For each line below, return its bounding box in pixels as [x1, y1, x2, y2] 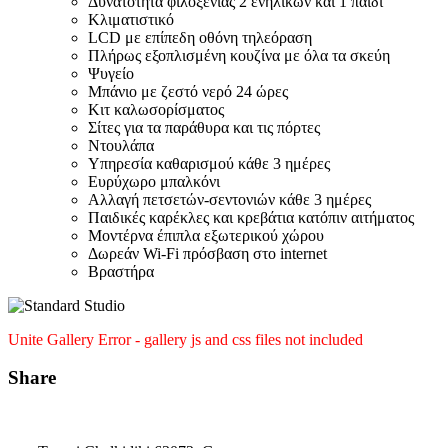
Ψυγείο [88, 64, 134, 82]
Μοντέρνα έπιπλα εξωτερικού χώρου [88, 226, 324, 244]
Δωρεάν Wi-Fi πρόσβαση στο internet [88, 244, 327, 262]
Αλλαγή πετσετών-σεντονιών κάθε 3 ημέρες [88, 190, 371, 208]
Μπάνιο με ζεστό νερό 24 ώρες [88, 82, 288, 100]
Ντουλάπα [88, 136, 154, 154]
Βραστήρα [88, 262, 154, 280]
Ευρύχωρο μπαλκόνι [88, 172, 220, 190]
